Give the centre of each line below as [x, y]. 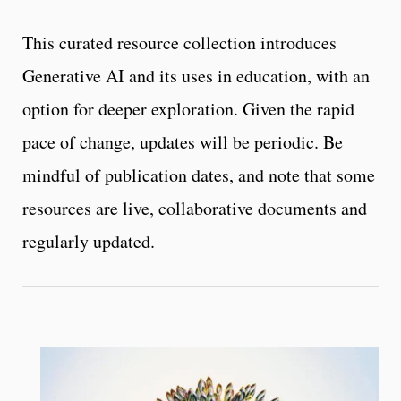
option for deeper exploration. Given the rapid [188, 109]
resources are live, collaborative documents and [195, 209]
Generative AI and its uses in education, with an [196, 76]
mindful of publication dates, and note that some [199, 175]
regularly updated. [89, 242]
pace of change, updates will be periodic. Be [183, 142]
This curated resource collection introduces [179, 43]
